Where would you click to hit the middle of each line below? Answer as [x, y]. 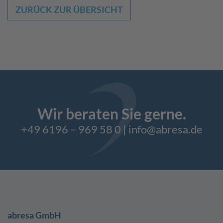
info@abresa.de [165, 129]
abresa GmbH [34, 215]
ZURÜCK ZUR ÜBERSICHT [69, 9]
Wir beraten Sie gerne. [111, 113]
